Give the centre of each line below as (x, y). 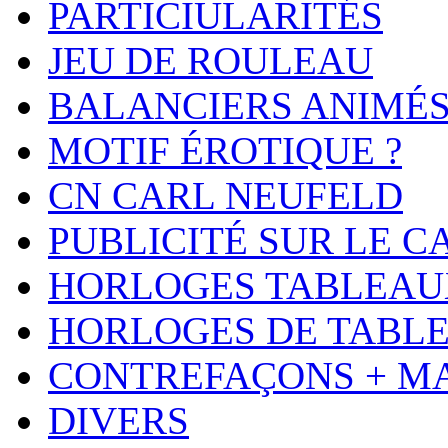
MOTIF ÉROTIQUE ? (225, 150)
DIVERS (118, 420)
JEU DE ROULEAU (210, 60)
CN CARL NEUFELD (225, 195)
